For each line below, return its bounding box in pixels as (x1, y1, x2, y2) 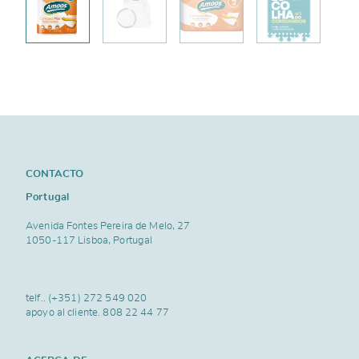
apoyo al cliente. (26, 307, 103, 319)
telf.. (26, 292, 48, 305)
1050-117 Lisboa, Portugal (26, 235, 153, 247)
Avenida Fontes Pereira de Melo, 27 (26, 220, 191, 232)
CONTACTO (26, 167, 83, 179)
